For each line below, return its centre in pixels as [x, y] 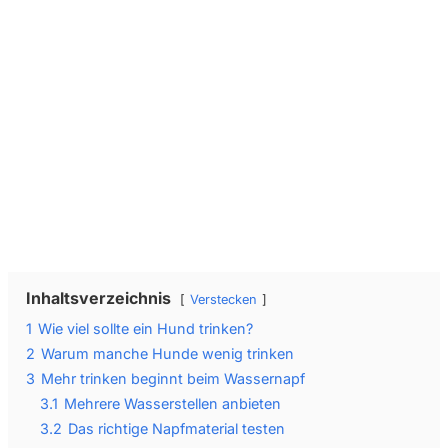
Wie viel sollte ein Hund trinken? [145, 328]
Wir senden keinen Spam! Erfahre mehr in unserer [225, 179]
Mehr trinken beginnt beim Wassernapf [173, 378]
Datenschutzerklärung [222, 201]
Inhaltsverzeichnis [98, 297]
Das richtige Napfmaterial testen [176, 428]
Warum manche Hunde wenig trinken [167, 353]
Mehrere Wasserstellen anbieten [172, 403]
